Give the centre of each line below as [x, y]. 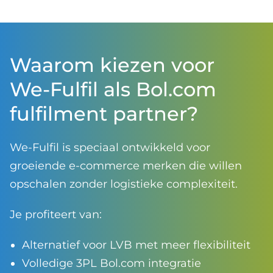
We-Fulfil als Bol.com [113, 89]
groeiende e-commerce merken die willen [126, 165]
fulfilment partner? [104, 113]
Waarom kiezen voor [112, 65]
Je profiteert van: [56, 214]
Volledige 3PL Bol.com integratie [112, 263]
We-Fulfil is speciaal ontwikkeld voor [110, 147]
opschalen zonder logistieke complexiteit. [124, 184]
